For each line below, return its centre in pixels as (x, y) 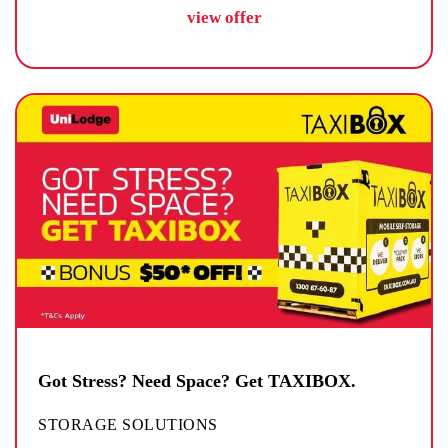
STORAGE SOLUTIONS (128, 424)
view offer (224, 18)
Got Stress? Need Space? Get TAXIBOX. (197, 380)
